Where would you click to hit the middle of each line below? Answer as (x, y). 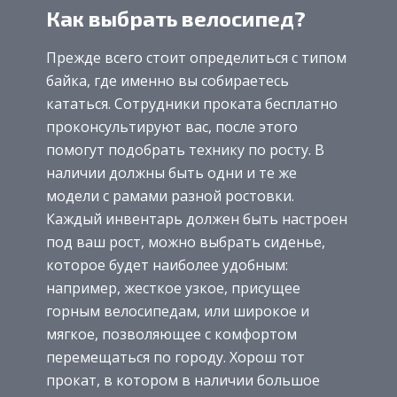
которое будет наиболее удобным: (167, 265)
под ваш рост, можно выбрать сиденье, (186, 242)
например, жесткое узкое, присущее (173, 288)
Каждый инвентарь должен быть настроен (197, 219)
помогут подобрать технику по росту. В (185, 150)
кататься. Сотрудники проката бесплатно (192, 104)
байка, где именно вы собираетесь (167, 81)
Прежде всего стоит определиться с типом (196, 58)
